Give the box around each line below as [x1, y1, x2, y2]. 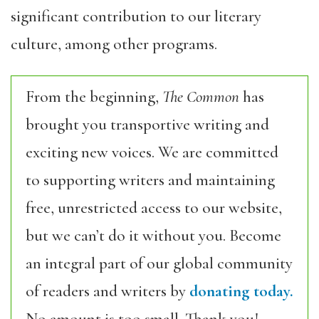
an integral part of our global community [26, 253, 293, 273]
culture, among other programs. [11, 34, 221, 54]
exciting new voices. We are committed [26, 142, 278, 162]
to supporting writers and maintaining [26, 170, 275, 190]
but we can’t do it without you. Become [26, 226, 281, 246]
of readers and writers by [26, 281, 189, 301]
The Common [162, 87, 239, 107]
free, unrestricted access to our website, [26, 198, 282, 218]
